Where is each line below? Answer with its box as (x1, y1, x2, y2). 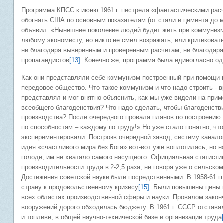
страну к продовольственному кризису (21, 183, 138, 191)
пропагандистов (21, 56, 69, 64)
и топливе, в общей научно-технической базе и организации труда (21, 213, 222, 221)
